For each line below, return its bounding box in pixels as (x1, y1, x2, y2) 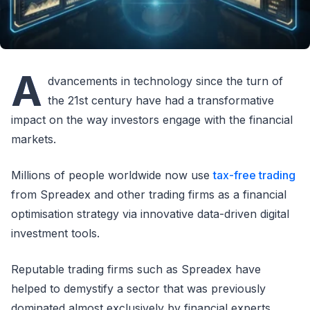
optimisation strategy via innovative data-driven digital (11, 207, 289, 221)
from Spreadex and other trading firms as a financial (11, 188, 286, 201)
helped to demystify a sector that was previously (11, 282, 266, 295)
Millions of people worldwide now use (11, 168, 213, 182)
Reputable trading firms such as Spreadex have (11, 262, 261, 276)
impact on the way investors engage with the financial (11, 113, 293, 127)
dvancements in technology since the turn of (48, 74, 283, 88)
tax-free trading (213, 168, 295, 182)
